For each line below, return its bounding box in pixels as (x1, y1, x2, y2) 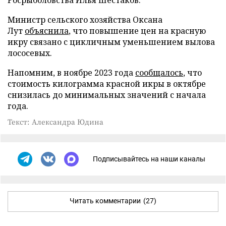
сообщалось (135, 67, 183, 78)
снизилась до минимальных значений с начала (8, 89, 206, 100)
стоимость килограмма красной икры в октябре (8, 78, 206, 89)
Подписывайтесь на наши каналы (93, 155, 205, 163)
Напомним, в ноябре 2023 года (8, 67, 135, 78)
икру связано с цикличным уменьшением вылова (8, 36, 215, 47)
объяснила (25, 25, 69, 36)
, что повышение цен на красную (69, 25, 206, 36)
